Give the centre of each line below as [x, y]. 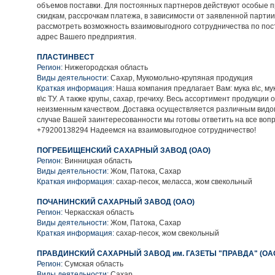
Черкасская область [99, 212]
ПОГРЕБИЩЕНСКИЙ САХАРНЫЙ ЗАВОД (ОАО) [124, 150]
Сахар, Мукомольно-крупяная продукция [181, 78]
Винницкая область [98, 161]
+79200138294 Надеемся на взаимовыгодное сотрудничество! [146, 130]
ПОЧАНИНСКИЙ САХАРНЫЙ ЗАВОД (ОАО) [116, 202]
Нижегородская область [106, 68]
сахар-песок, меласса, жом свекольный [183, 182]
